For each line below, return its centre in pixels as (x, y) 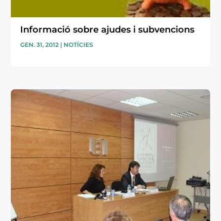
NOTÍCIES (79, 44)
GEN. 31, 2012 (40, 44)
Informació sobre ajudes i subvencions (108, 29)
